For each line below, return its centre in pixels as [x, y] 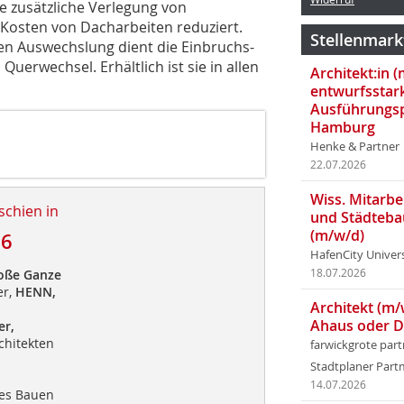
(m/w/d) [337, 235]
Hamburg [343, 127]
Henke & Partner [355, 147]
